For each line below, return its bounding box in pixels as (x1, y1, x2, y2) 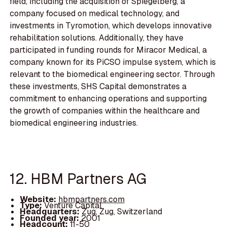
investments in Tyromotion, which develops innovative (10, 20, 212, 31)
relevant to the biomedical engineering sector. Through (10, 69, 215, 80)
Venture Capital (44, 200, 102, 211)
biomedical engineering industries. (10, 118, 138, 129)
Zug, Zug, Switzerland (81, 206, 162, 217)
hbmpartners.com (58, 194, 125, 205)
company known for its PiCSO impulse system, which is (10, 57, 216, 68)
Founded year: (19, 212, 81, 223)
